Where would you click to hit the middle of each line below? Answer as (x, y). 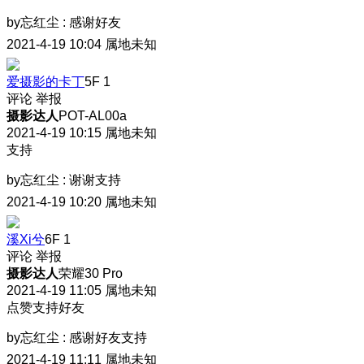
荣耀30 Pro (91, 274)
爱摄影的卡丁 (45, 82)
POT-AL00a (93, 116)
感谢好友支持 (108, 338)
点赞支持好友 (45, 308)
